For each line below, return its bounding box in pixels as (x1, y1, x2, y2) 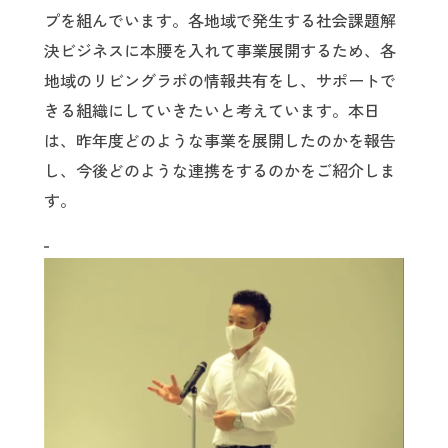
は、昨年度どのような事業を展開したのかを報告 (44, 131, 396, 152)
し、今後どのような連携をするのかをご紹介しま (44, 161, 396, 182)
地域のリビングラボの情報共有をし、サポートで (44, 71, 396, 92)
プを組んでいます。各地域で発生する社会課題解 (44, 11, 396, 32)
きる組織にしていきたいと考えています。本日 (44, 101, 380, 122)
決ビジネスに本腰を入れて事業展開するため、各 (44, 41, 396, 62)
